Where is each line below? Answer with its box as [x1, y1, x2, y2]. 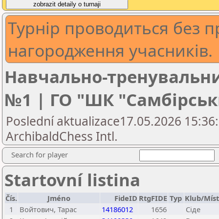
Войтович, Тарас [20, 204, 77, 214]
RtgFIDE [139, 193, 167, 203]
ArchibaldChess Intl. [6, 128, 118, 144]
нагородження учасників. [8, 39, 213, 62]
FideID [114, 193, 137, 203]
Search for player [11, 150, 68, 159]
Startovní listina [4, 168, 140, 191]
